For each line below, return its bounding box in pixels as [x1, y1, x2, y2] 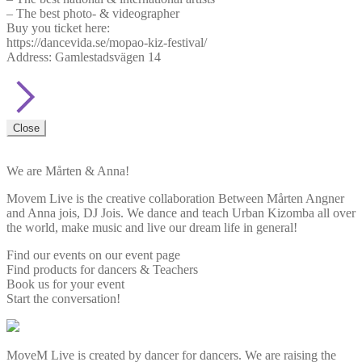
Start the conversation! [6, 291, 120, 305]
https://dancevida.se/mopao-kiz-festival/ [6, 35, 207, 49]
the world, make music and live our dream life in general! [6, 220, 297, 234]
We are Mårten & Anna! [6, 163, 129, 178]
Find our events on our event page [6, 247, 180, 262]
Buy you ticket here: [6, 20, 110, 35]
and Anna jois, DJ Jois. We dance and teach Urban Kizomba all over [6, 205, 356, 220]
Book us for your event [6, 276, 124, 291]
